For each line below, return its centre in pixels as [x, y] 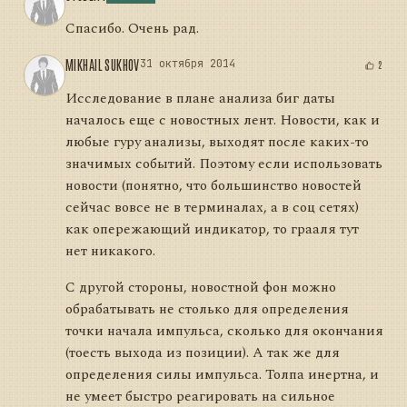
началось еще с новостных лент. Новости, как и [223, 121]
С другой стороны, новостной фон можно [201, 287]
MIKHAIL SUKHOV [103, 64]
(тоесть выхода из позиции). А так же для [203, 352]
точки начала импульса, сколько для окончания [224, 331]
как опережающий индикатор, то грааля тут [212, 230]
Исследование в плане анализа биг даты [200, 99]
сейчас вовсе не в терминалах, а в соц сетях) [212, 208]
